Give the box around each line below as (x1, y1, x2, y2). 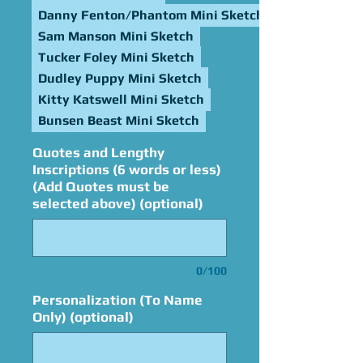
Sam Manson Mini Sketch (38, 28, 194, 44)
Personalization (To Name (32, 292, 203, 308)
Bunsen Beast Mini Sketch (38, 113, 199, 128)
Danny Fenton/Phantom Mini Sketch (38, 7, 264, 23)
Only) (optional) (32, 309, 134, 325)
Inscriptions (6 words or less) (32, 161, 221, 177)
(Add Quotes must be (32, 178, 169, 194)
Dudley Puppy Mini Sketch (38, 70, 202, 86)
